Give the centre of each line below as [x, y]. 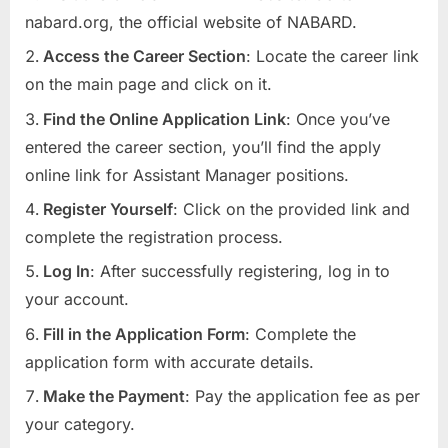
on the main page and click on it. [148, 84]
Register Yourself [108, 208]
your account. [77, 299]
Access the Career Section [144, 56]
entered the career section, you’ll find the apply [203, 146]
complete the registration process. [154, 236]
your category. [80, 424]
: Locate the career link [332, 56]
